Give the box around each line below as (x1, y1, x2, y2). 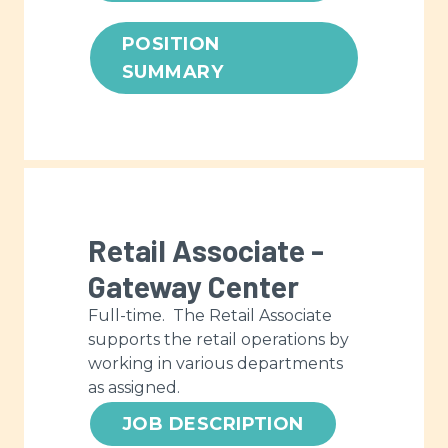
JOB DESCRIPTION (122, 413, 304, 436)
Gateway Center (88, 268, 299, 305)
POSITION (122, 33, 220, 56)
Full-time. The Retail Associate (88, 306, 332, 326)
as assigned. (88, 378, 180, 398)
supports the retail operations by (88, 330, 349, 350)
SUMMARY (122, 61, 224, 84)
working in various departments (88, 354, 343, 374)
